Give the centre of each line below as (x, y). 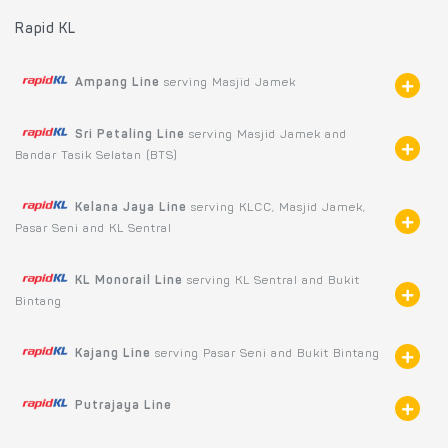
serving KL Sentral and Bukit (271, 280)
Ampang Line (117, 82)
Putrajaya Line (123, 405)
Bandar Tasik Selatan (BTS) (96, 155)
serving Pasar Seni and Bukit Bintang (265, 353)
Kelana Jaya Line (131, 207)
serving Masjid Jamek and (266, 134)
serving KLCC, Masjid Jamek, (276, 207)
